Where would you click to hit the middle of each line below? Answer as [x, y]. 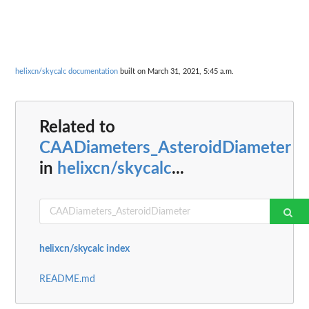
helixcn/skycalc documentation [67, 71]
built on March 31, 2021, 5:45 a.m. [176, 71]
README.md [67, 280]
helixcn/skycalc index [84, 249]
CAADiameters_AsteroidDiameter [165, 149]
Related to [77, 128]
